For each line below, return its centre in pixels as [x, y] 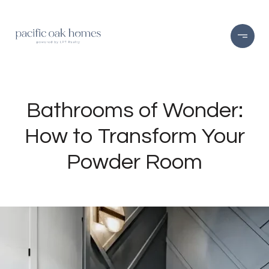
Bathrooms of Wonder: [134, 110]
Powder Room [134, 162]
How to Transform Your [134, 136]
